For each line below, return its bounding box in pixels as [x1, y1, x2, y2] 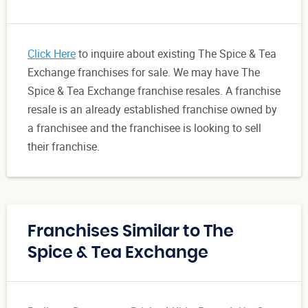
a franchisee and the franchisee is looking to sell [27, 120, 261, 135]
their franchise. [27, 138, 100, 154]
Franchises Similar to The [27, 223, 234, 240]
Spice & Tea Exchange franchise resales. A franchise [27, 82, 280, 98]
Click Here [27, 45, 76, 61]
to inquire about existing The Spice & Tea [76, 45, 276, 61]
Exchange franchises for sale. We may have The [27, 64, 260, 80]
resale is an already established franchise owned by [27, 101, 277, 117]
